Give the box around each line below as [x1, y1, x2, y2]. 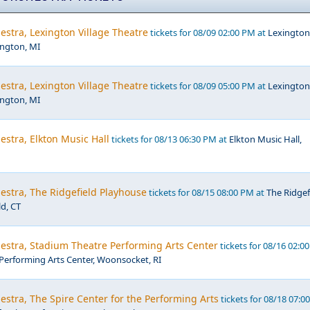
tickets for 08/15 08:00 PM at [147, 186, 266, 199]
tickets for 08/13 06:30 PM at [109, 133, 229, 145]
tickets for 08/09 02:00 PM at [148, 26, 268, 39]
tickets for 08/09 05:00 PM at [148, 80, 268, 92]
